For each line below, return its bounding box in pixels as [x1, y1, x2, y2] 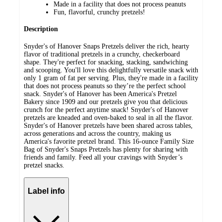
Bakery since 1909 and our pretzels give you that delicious [24, 98, 187, 106]
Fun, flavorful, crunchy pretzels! [54, 8, 145, 16]
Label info [28, 186, 65, 195]
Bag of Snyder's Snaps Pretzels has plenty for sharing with [24, 146, 188, 154]
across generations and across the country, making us [24, 130, 171, 138]
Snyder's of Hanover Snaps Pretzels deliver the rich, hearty [24, 43, 189, 51]
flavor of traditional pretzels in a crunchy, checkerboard [24, 51, 180, 58]
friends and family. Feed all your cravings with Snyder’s [24, 154, 182, 162]
